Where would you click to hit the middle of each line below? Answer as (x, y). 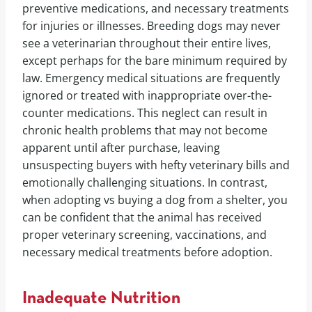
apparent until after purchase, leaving (121, 148)
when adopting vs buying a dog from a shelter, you (155, 200)
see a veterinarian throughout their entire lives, (147, 44)
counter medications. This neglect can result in (145, 113)
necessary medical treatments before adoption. (147, 252)
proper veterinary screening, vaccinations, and (145, 235)
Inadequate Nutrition (101, 298)
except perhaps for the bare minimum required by (155, 61)
